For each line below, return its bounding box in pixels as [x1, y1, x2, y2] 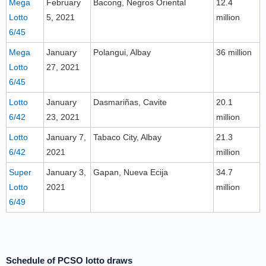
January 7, [46, 132, 86, 142]
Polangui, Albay [93, 47, 151, 57]
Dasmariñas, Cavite [93, 97, 167, 107]
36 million [216, 47, 252, 57]
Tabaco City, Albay [93, 132, 161, 142]
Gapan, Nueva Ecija [93, 167, 168, 177]
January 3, [46, 167, 86, 177]
